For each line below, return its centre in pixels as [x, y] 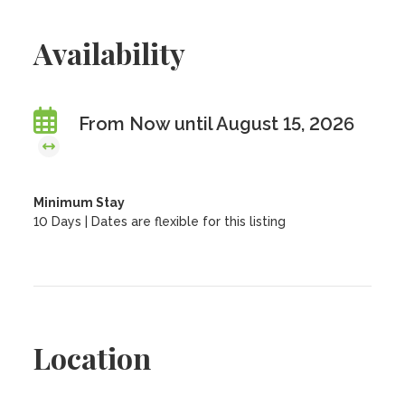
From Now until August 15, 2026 [217, 124]
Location [93, 358]
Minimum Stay [80, 202]
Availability [110, 53]
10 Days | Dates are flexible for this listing [160, 221]
